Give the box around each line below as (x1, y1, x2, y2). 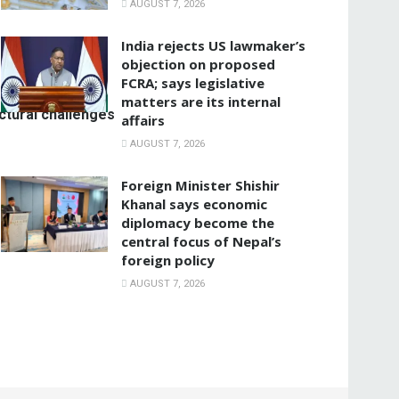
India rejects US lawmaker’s (121, 36, 305, 54)
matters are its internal (121, 92, 281, 110)
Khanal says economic (121, 194, 267, 213)
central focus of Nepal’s (121, 232, 281, 250)
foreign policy (121, 250, 215, 269)
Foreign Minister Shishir (121, 175, 280, 194)
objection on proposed (121, 54, 275, 73)
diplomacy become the (121, 213, 274, 232)
